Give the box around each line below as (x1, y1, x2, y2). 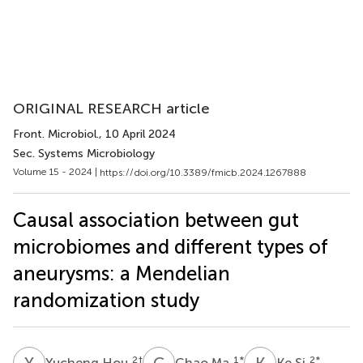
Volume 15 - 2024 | (13, 166, 100, 177)
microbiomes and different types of (13, 234, 328, 258)
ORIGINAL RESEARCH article (13, 100, 210, 117)
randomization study (13, 288, 199, 312)
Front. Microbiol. (13, 127, 99, 141)
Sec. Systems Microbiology (13, 147, 155, 160)
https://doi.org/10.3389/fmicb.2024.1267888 (100, 166, 306, 178)
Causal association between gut (13, 207, 299, 232)
